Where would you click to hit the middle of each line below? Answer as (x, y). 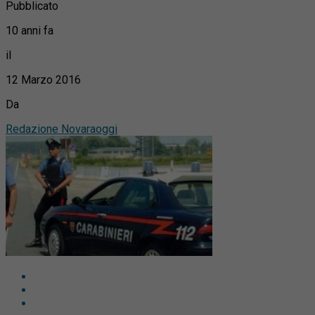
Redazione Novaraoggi (62, 129)
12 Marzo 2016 (43, 79)
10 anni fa (30, 30)
